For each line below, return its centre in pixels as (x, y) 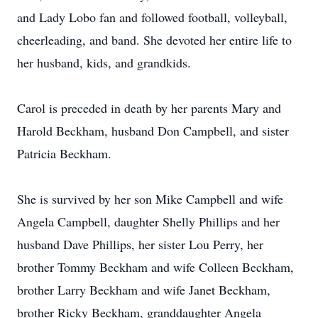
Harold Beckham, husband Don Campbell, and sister (153, 131)
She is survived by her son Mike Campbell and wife (150, 199)
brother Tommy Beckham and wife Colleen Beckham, (155, 267)
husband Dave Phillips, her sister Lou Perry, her (140, 244)
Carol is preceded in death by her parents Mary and (149, 108)
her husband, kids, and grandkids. (104, 62)
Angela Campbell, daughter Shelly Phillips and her (148, 221)
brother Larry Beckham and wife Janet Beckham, (144, 290)
